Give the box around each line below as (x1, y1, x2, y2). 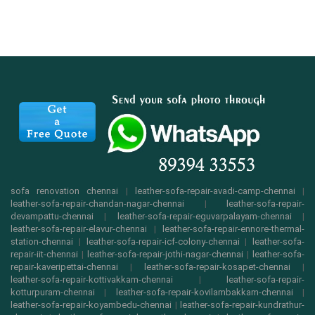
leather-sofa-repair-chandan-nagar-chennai (11, 198, 184, 210)
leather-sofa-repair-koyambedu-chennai (11, 300, 172, 311)
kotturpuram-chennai (11, 287, 95, 298)
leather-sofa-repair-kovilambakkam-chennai (115, 287, 293, 298)
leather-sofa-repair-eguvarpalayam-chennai (117, 211, 292, 222)
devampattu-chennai (11, 211, 94, 222)
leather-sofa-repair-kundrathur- (180, 300, 304, 311)
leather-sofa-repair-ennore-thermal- (162, 224, 304, 235)
